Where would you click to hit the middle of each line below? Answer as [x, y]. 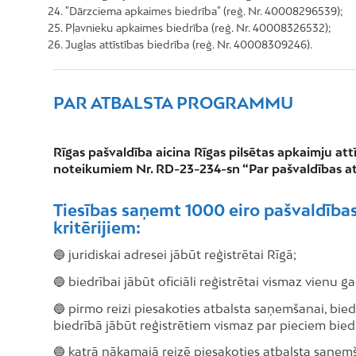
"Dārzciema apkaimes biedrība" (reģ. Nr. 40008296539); [204, 11]
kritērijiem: [97, 228]
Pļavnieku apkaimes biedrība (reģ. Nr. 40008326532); [198, 27]
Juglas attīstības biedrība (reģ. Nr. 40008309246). [189, 44]
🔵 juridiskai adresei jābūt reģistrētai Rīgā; [175, 254]
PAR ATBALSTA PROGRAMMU [173, 102]
